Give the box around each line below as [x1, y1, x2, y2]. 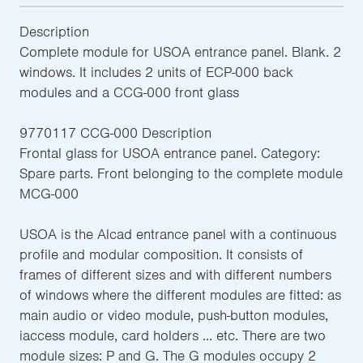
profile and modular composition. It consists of [19, 246, 303, 263]
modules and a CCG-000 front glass [19, 83, 239, 101]
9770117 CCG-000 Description [19, 124, 211, 142]
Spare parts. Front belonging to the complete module [19, 164, 343, 182]
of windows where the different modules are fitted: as [19, 286, 341, 304]
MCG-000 [19, 185, 79, 203]
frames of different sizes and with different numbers [19, 266, 331, 284]
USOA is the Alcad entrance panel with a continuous [19, 225, 336, 243]
